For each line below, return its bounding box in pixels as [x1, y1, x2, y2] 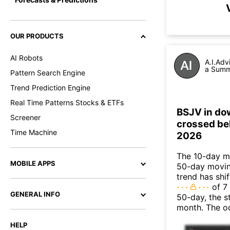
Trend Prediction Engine [10, 83, 90, 92]
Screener [10, 113, 41, 122]
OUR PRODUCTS [10, 32, 64, 40]
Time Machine [10, 128, 57, 137]
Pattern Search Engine [10, 68, 85, 77]
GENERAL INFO [10, 190, 60, 198]
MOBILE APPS [10, 159, 55, 167]
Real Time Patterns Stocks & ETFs [10, 98, 124, 107]
